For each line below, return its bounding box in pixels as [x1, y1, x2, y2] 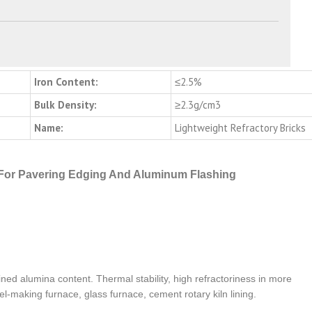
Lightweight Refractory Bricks [175, 120, 306, 134]
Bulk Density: [34, 97, 97, 111]
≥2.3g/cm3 [175, 97, 221, 111]
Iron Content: [34, 75, 98, 88]
